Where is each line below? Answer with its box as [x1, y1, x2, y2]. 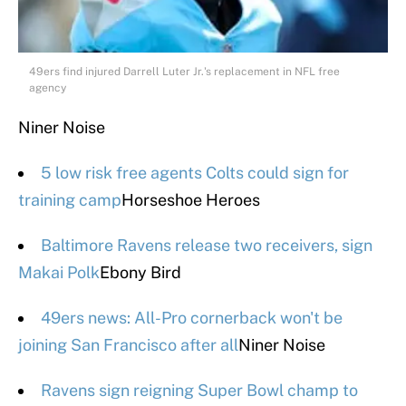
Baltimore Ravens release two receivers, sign [41, 236, 372, 256]
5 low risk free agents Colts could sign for [41, 163, 349, 183]
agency [29, 82, 66, 95]
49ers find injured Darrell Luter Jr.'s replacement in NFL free [29, 65, 340, 79]
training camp [18, 190, 121, 210]
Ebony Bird [100, 263, 181, 283]
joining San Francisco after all [18, 335, 238, 355]
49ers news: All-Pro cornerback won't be [41, 308, 343, 328]
